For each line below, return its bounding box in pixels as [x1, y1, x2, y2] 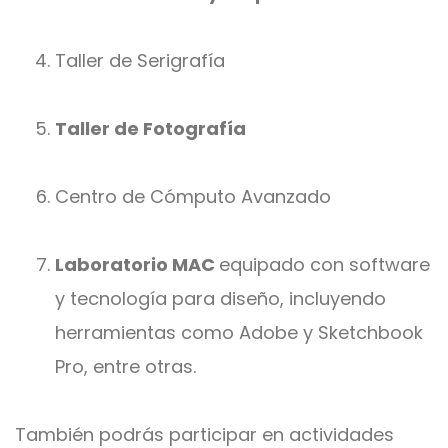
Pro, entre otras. [55, 354, 196, 380]
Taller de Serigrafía [55, 48, 225, 74]
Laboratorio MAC [55, 252, 219, 278]
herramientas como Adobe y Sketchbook [55, 320, 423, 346]
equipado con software [219, 252, 430, 278]
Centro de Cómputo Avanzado [55, 184, 331, 210]
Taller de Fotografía [55, 116, 246, 142]
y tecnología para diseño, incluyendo [55, 286, 386, 312]
